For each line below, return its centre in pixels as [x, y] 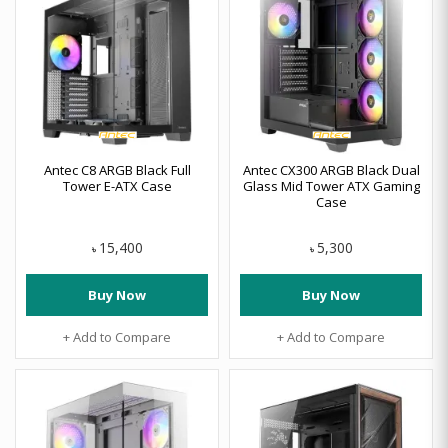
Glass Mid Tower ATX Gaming [331, 186]
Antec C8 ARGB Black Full [117, 170]
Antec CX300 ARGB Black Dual [331, 170]
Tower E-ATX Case [117, 186]
